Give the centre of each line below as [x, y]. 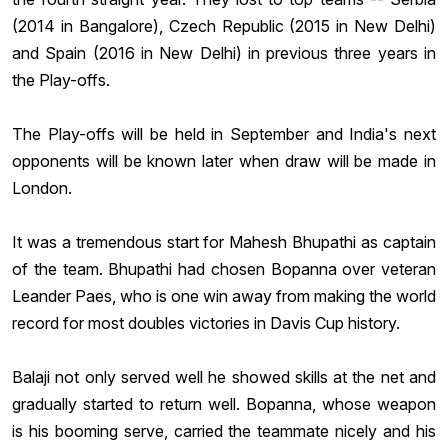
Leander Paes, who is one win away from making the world [224, 295]
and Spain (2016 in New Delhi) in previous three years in [224, 52]
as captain [396, 241]
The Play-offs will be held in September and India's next [224, 133]
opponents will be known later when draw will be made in [224, 160]
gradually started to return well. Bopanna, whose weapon [224, 403]
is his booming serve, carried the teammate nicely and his [224, 430]
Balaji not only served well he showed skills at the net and [224, 376]
